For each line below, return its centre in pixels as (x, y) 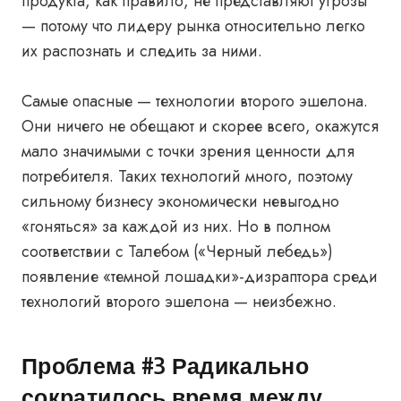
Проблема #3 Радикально (165, 365)
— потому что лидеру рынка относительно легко (193, 26)
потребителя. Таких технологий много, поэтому (187, 176)
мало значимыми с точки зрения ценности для (188, 151)
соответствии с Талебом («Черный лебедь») (177, 252)
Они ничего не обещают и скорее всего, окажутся (200, 126)
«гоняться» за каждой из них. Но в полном (176, 226)
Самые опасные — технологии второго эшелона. (195, 101)
